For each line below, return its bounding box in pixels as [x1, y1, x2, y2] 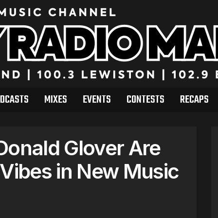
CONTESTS [126, 91, 164, 108]
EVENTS [82, 91, 111, 108]
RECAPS [180, 91, 209, 108]
